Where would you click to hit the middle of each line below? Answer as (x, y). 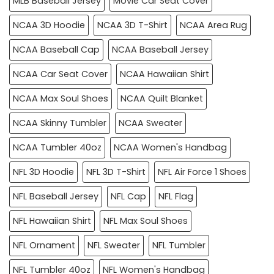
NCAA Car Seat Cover (60, 74)
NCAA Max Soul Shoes (61, 98)
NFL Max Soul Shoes (146, 220)
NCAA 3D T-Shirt (132, 25)
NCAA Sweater (150, 123)
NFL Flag (176, 196)
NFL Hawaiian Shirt (52, 220)
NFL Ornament (44, 245)
